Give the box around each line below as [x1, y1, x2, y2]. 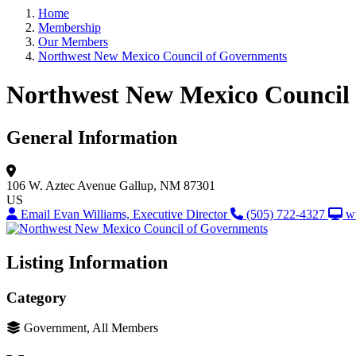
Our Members [38, 35, 108, 48]
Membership [38, 21, 101, 34]
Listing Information [6, 251, 168, 273]
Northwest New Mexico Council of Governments [38, 49, 287, 63]
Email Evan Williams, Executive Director [21, 207, 230, 221]
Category [6, 288, 67, 306]
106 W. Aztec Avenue [6, 178, 116, 192]
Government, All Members [24, 321, 158, 335]
